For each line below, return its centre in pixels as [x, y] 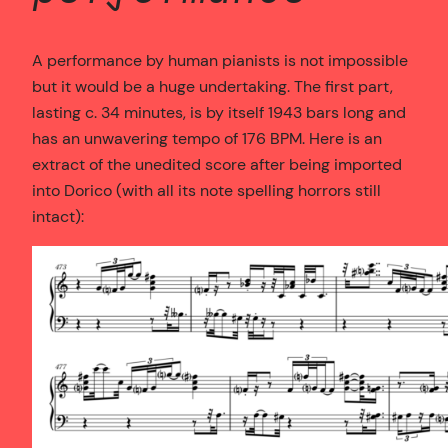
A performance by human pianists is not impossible [220, 60]
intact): [58, 216]
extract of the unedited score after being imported [217, 164]
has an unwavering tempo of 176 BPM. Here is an [207, 138]
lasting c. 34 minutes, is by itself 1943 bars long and [219, 112]
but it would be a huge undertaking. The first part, [212, 86]
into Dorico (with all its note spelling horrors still [206, 190]
